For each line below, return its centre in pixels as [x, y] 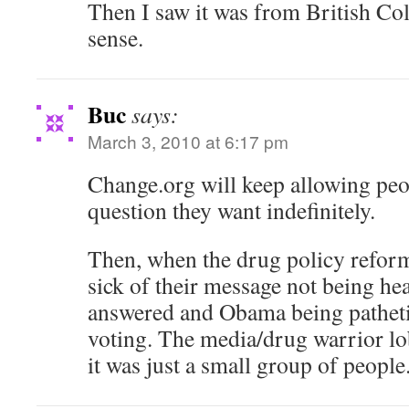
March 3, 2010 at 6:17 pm [188, 141]
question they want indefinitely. [231, 210]
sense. [115, 37]
